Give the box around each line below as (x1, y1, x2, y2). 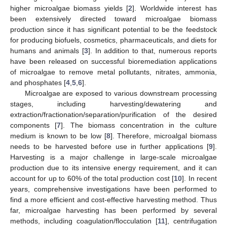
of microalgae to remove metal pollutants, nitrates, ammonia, (10, 68, 217, 77)
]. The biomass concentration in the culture (61, 121, 217, 130)
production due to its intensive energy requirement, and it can (10, 164, 217, 172)
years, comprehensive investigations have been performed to (10, 185, 217, 194)
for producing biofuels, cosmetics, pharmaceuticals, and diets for (10, 36, 217, 45)
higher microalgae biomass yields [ (10, 4, 129, 13)
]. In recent (182, 174, 217, 183)
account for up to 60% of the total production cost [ (10, 174, 174, 183)
